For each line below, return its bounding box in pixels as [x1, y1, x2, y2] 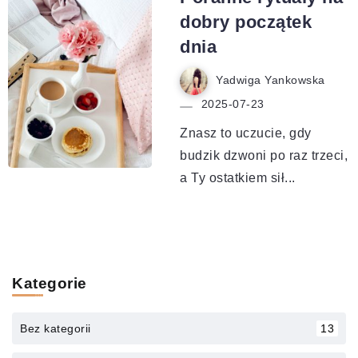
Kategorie [12, 274, 87, 292]
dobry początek [180, 11, 312, 32]
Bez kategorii [20, 321, 91, 335]
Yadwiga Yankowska [216, 74, 325, 87]
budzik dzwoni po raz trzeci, [180, 148, 348, 162]
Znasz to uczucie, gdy [180, 125, 312, 140]
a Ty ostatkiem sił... [180, 170, 296, 185]
